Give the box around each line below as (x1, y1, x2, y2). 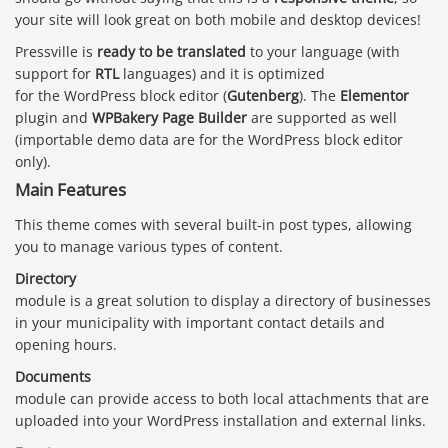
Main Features (15, 177, 126, 201)
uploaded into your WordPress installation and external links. (15, 411, 426, 431)
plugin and (15, 107, 92, 127)
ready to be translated (97, 41, 246, 61)
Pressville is (15, 41, 97, 61)
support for (15, 63, 95, 83)
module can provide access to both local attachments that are (15, 389, 429, 409)
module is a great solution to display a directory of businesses (15, 291, 431, 311)
